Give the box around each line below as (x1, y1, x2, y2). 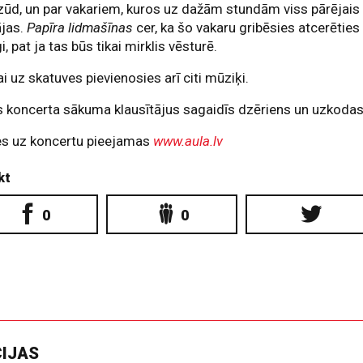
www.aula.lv (153, 132, 224, 149)
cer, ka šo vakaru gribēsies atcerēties (136, 19, 361, 36)
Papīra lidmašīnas (27, 19, 137, 36)
